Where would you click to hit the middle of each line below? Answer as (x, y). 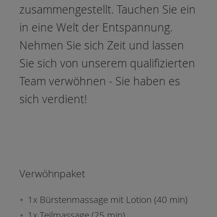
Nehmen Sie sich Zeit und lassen (102, 46)
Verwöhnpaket (52, 173)
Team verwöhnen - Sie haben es (100, 81)
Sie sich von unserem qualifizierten (107, 63)
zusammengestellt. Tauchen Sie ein (108, 10)
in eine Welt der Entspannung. (96, 28)
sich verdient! (53, 99)
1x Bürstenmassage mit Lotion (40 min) (108, 200)
